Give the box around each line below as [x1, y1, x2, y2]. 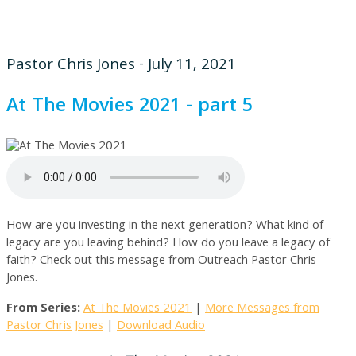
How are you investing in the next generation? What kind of [6, 216, 323, 237]
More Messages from [205, 299, 319, 319]
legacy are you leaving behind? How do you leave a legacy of [6, 234, 330, 254]
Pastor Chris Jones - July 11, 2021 [6, 52, 236, 79]
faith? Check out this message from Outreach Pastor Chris [6, 251, 316, 272]
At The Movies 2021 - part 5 [6, 91, 253, 124]
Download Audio [117, 316, 205, 337]
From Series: [6, 299, 80, 319]
